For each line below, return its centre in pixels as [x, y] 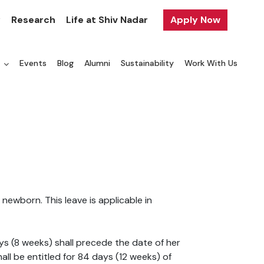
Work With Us [211, 63]
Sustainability [147, 63]
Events [33, 63]
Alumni [97, 63]
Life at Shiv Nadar [107, 20]
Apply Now [195, 20]
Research [33, 20]
